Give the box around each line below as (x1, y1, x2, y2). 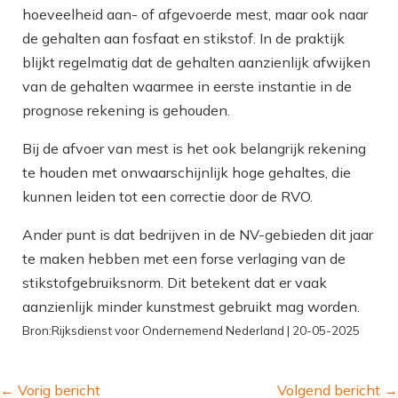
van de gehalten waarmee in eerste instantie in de (22, 77, 352, 95)
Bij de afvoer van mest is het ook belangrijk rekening (22, 139, 366, 157)
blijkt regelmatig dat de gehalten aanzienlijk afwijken (22, 53, 370, 71)
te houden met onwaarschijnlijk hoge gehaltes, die (22, 163, 351, 181)
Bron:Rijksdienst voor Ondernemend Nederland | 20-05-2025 (22, 323, 360, 338)
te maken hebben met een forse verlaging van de (22, 250, 346, 267)
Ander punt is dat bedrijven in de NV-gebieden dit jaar (22, 226, 373, 243)
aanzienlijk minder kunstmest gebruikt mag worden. (22, 298, 360, 315)
